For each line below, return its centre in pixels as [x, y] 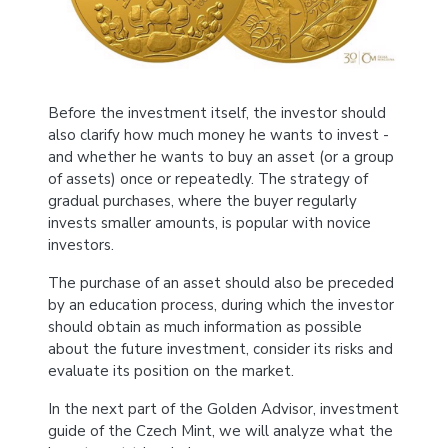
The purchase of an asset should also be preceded [221, 282]
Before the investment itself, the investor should [217, 112]
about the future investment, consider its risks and [220, 348]
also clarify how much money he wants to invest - [218, 134]
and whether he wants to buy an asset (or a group [221, 156]
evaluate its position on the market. [171, 370]
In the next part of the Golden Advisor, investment [223, 408]
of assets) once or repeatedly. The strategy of [208, 178]
